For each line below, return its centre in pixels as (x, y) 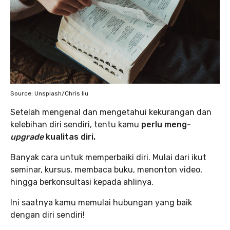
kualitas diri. (70, 137)
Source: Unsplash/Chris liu (49, 93)
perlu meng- (165, 124)
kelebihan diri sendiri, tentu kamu (75, 124)
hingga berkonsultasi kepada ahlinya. (82, 182)
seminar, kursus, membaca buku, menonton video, (106, 170)
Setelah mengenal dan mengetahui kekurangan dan (111, 112)
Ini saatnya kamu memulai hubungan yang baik (101, 203)
